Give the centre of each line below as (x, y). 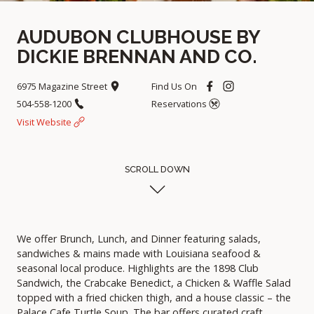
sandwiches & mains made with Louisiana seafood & (139, 254)
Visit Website (45, 122)
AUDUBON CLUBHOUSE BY (138, 37)
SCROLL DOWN (157, 169)
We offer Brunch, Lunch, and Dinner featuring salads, (139, 239)
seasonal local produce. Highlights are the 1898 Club (138, 268)
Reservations (180, 104)
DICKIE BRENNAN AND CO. (137, 57)
